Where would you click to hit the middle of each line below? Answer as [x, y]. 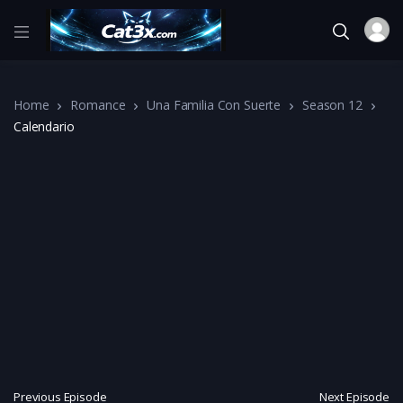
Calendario [44, 126]
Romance [98, 104]
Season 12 [332, 104]
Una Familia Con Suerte [214, 104]
